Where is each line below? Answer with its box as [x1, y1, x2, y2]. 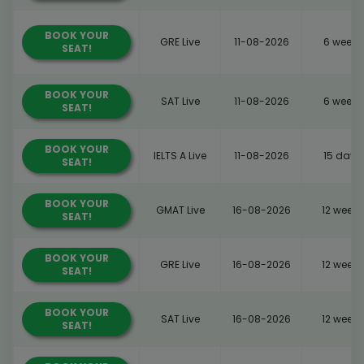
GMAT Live [155, 202, 205, 217]
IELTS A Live [154, 148, 206, 162]
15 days [323, 148, 362, 162]
